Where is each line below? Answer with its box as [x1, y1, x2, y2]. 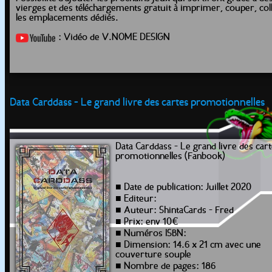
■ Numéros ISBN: [115, 229, 186, 239]
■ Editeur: [115, 194, 157, 204]
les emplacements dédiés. [16, 13, 118, 23]
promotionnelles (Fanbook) [115, 152, 225, 161]
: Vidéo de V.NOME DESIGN [58, 33, 171, 42]
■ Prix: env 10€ [115, 217, 178, 227]
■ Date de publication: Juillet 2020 [115, 183, 251, 192]
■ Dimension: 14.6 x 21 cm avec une [115, 240, 261, 250]
